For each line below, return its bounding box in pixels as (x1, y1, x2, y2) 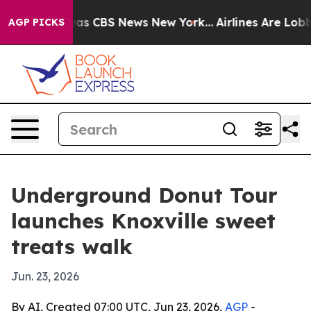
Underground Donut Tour (11, 182, 278, 208)
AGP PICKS (8, 16, 65, 28)
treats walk (11, 233, 133, 260)
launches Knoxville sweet (11, 208, 276, 234)
